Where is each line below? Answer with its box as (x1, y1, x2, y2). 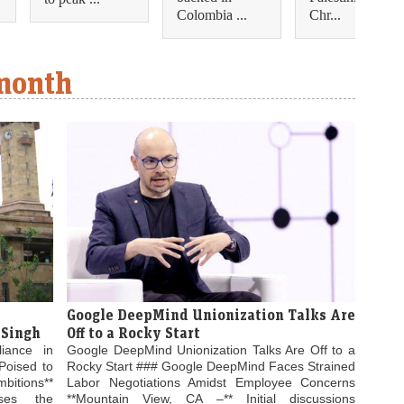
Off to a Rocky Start (67, 324, 200, 343)
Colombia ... (177, 5, 247, 25)
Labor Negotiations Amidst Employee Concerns (67, 375, 355, 390)
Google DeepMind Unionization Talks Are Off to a (67, 343, 355, 358)
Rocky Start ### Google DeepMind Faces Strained (67, 359, 355, 374)
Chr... (309, 5, 341, 25)
